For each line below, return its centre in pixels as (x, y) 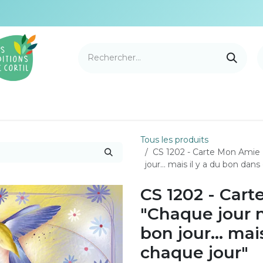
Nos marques (155, 104)
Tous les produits (174, 139)
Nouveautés (79, 104)
